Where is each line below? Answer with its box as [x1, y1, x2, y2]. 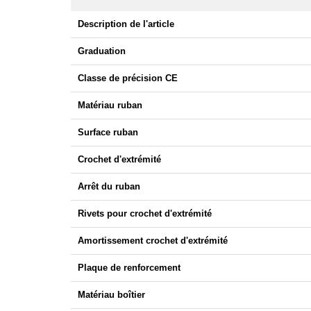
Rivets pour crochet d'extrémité [78, 208, 212, 219]
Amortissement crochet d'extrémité [78, 235, 228, 246]
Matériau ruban [78, 100, 142, 111]
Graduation [78, 46, 126, 57]
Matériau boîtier [78, 289, 145, 301]
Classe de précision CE [78, 73, 178, 84]
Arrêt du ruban [78, 181, 140, 192]
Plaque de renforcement [78, 262, 180, 274]
